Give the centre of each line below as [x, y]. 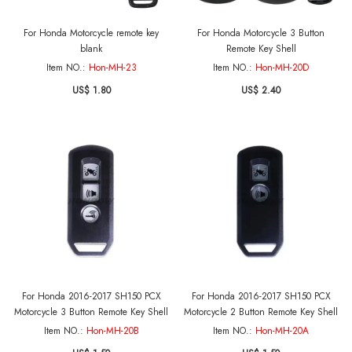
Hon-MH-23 [112, 68]
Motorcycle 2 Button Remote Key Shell [261, 312]
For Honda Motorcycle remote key [91, 33]
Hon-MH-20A [282, 331]
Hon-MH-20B [112, 331]
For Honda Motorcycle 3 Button [261, 33]
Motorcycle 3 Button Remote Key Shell [91, 312]
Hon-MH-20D [282, 68]
